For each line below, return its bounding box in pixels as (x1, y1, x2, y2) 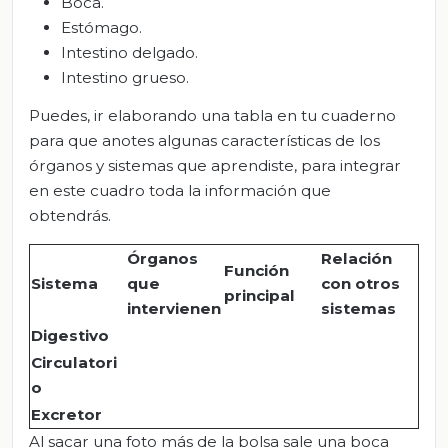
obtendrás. (29, 205, 111, 225)
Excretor (31, 404, 102, 424)
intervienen (127, 298, 221, 318)
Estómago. (61, 18, 142, 38)
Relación (321, 248, 392, 268)
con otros (321, 273, 400, 293)
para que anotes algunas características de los (29, 130, 380, 150)
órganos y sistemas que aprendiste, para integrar (29, 155, 401, 175)
